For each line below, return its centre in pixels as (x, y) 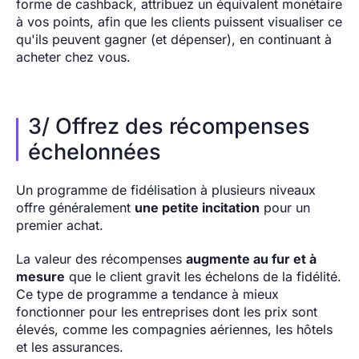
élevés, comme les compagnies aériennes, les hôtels (174, 330)
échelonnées (97, 152)
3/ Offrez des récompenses (169, 127)
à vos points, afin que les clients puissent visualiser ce (179, 22)
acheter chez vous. (73, 57)
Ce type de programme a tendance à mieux (147, 294)
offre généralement (75, 208)
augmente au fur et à (251, 259)
